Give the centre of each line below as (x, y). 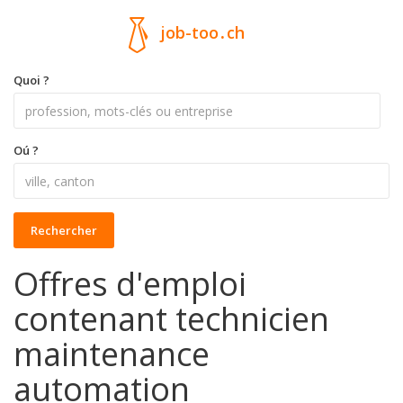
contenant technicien (171, 319)
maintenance (112, 354)
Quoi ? (31, 80)
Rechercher (64, 230)
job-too (189, 33)
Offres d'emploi (130, 284)
